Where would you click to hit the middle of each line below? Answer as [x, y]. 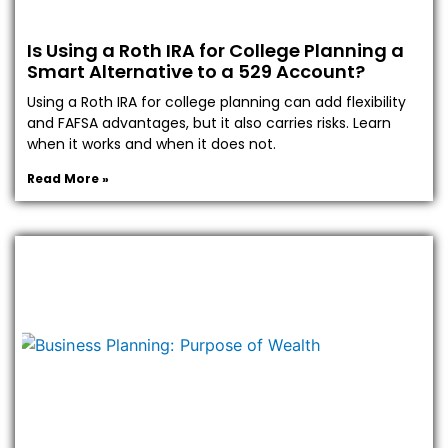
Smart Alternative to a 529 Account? [196, 72]
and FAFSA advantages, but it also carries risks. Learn [209, 123]
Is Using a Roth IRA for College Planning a [215, 51]
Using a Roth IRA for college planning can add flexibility [216, 102]
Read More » [68, 179]
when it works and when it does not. [151, 144]
